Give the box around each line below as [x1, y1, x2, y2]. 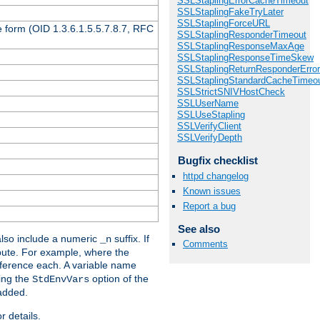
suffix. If [111, 232, 149, 244]
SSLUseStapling [177, 109, 245, 121]
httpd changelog [183, 170, 249, 181]
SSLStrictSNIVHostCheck [177, 86, 285, 98]
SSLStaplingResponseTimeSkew [177, 52, 314, 64]
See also [177, 223, 220, 235]
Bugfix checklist [177, 154, 258, 167]
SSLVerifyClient [177, 121, 241, 132]
